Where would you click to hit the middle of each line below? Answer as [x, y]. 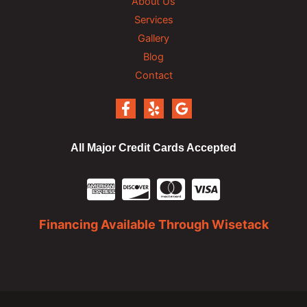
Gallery [153, 39]
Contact [153, 76]
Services [153, 20]
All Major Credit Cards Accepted [153, 148]
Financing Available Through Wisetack [153, 224]
